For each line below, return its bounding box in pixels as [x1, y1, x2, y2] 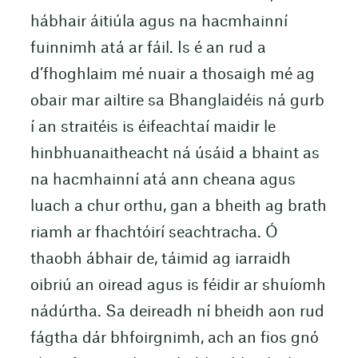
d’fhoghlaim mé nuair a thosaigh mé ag [30, 66, 315, 82]
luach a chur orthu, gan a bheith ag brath [30, 198, 327, 214]
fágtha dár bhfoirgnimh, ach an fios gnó [30, 330, 319, 346]
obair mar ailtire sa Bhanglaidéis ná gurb [30, 93, 324, 109]
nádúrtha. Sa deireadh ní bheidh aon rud [30, 304, 324, 320]
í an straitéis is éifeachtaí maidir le [30, 119, 276, 135]
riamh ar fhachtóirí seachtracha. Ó [30, 225, 278, 241]
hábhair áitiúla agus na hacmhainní [30, 14, 288, 30]
